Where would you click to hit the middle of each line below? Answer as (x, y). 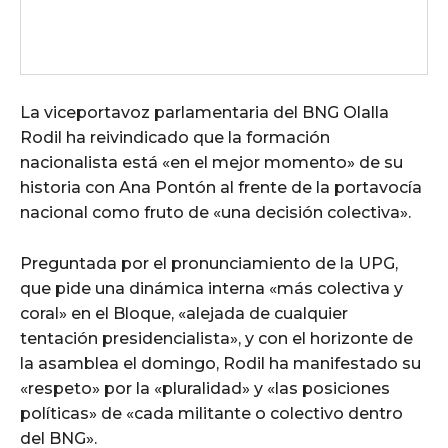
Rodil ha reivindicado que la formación (175, 137)
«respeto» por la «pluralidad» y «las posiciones (205, 388)
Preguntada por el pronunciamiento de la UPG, (209, 263)
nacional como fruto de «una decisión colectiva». (215, 212)
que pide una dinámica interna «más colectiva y (211, 288)
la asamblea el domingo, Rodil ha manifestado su (220, 363)
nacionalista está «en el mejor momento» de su (211, 162)
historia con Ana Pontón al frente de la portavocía (221, 187)
